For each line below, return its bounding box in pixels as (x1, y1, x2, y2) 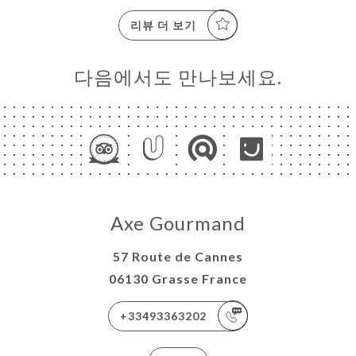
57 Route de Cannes (113, 248, 243, 264)
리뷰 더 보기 (130, 17, 196, 32)
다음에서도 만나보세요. (74, 64, 282, 88)
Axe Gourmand (110, 211, 246, 234)
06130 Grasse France (109, 270, 247, 286)
